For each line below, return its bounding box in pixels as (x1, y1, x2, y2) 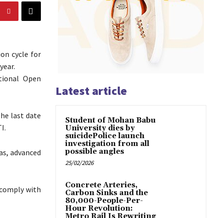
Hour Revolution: (65, 204, 133, 214)
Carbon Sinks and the (65, 188, 148, 198)
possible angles (65, 147, 124, 157)
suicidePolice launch (65, 131, 145, 141)
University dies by (65, 124, 135, 133)
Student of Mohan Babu (65, 116, 156, 126)
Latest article (55, 83, 127, 99)
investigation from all (65, 139, 149, 149)
